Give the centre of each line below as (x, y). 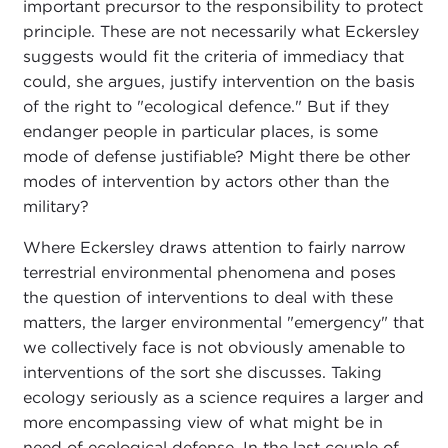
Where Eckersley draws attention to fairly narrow (214, 247)
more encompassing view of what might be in (202, 422)
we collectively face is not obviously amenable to (213, 347)
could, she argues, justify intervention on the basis (218, 81)
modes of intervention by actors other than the (205, 181)
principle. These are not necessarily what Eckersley (220, 31)
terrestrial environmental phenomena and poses (209, 272)
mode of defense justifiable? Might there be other (216, 156)
